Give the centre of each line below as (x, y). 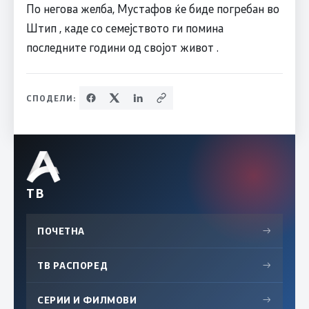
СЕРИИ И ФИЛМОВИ (87, 299)
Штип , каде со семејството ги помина (124, 27)
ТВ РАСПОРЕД (73, 265)
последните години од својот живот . (122, 47)
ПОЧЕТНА (61, 230)
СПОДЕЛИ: (51, 98)
